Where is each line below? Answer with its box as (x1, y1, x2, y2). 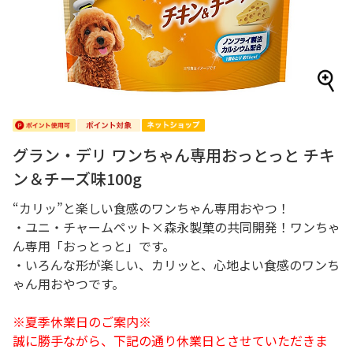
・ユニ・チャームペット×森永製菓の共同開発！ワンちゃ (13, 217, 340, 236)
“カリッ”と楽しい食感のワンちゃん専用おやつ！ (13, 199, 290, 217)
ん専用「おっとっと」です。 (13, 236, 175, 255)
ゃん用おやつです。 (13, 274, 124, 293)
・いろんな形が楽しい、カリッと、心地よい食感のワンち (13, 255, 340, 274)
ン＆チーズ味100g (13, 167, 142, 190)
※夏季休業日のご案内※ (13, 312, 151, 331)
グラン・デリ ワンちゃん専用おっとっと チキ (13, 143, 335, 166)
